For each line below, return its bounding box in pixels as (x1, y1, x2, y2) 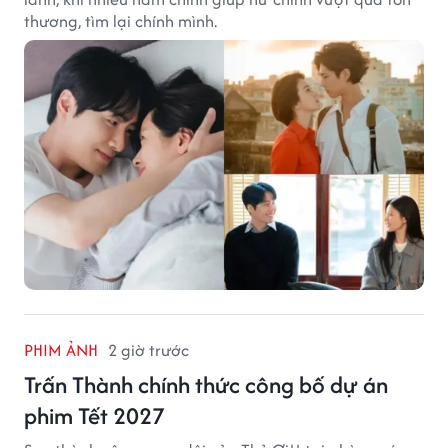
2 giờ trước (108, 338, 189, 363)
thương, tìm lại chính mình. (24, 9, 217, 34)
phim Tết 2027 (24, 399, 165, 433)
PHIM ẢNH (24, 338, 98, 363)
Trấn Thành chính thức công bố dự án (24, 368, 388, 402)
